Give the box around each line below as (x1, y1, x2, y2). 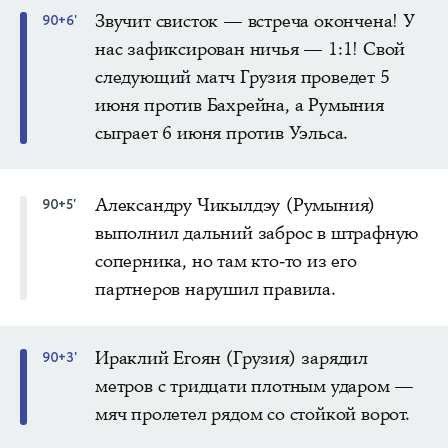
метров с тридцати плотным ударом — (95, 373, 415, 398)
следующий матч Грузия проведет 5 (95, 64, 390, 89)
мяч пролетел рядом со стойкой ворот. (95, 401, 410, 426)
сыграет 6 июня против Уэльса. (95, 120, 349, 145)
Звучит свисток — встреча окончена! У (95, 8, 415, 33)
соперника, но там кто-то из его (95, 248, 357, 273)
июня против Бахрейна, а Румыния (95, 92, 384, 117)
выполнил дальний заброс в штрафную (95, 220, 419, 245)
